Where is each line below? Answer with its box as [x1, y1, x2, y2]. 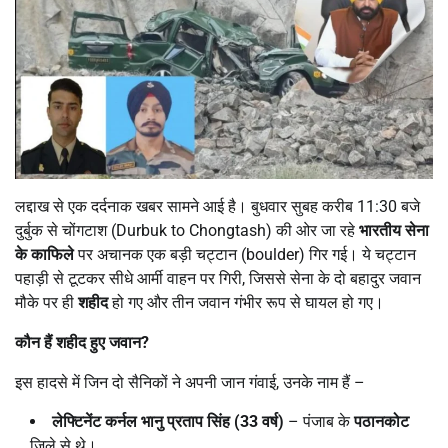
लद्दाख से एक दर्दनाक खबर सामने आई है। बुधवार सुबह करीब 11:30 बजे [15, 196, 420, 216]
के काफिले [15, 244, 74, 264]
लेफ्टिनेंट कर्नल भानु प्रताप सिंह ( [52, 411, 240, 431]
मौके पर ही [15, 292, 78, 312]
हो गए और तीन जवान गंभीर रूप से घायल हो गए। [108, 292, 384, 312]
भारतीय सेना [359, 220, 429, 240]
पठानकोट [354, 411, 409, 431]
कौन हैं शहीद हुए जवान [15, 332, 141, 352]
